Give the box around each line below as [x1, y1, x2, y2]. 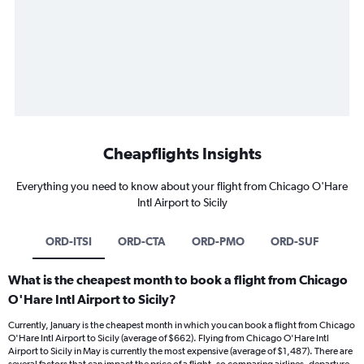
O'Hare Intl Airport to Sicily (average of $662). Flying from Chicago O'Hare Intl [8, 332, 329, 344]
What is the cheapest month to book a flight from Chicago [8, 272, 348, 288]
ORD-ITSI [45, 235, 92, 249]
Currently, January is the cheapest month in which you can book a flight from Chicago [8, 319, 355, 331]
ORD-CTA [118, 235, 166, 249]
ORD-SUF [271, 235, 318, 249]
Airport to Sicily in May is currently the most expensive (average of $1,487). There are [8, 345, 353, 357]
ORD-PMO [192, 235, 245, 249]
